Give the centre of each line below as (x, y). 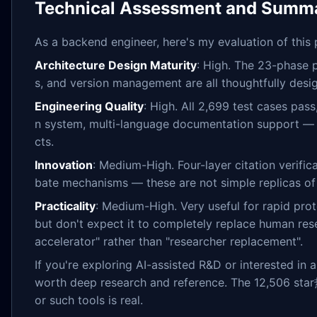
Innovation (64, 165)
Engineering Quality (89, 106)
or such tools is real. (89, 300)
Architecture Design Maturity (116, 65)
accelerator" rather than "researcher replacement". (169, 241)
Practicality (65, 206)
